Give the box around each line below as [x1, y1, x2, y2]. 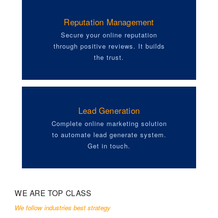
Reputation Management [64, 16, 154, 28]
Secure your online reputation [61, 30, 157, 40]
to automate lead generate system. [52, 130, 166, 140]
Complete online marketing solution [51, 119, 167, 128]
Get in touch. [88, 141, 130, 151]
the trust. [94, 53, 124, 62]
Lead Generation [78, 105, 140, 117]
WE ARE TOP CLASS [15, 187, 91, 199]
